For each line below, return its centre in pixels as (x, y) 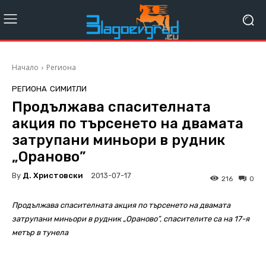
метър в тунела (40, 233)
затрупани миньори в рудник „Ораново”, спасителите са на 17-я (131, 219)
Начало (25, 68)
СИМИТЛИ (68, 89)
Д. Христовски (53, 175)
